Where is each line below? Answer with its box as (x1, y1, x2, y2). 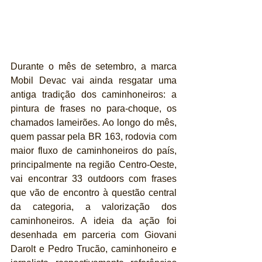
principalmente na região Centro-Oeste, (11, 159, 177, 170)
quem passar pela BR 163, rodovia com (11, 131, 177, 142)
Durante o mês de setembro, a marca (11, 61, 177, 71)
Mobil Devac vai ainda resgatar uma (11, 75, 177, 85)
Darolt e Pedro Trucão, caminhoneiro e (11, 243, 177, 254)
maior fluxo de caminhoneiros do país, (11, 145, 177, 156)
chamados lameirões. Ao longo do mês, (11, 117, 177, 127)
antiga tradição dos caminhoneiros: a (11, 89, 177, 99)
